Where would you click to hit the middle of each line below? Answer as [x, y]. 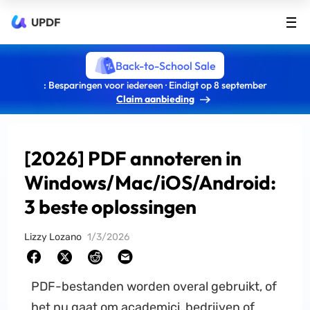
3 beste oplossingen [111, 207]
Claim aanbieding [155, 99]
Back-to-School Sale [165, 65]
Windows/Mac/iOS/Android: [151, 182]
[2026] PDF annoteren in [133, 158]
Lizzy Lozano [53, 237]
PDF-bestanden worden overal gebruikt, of [154, 286]
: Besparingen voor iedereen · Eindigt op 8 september [155, 85]
